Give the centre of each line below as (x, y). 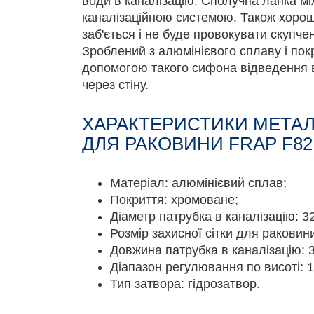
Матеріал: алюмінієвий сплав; (198, 183)
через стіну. (115, 85)
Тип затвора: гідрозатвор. (185, 284)
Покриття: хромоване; (174, 200)
